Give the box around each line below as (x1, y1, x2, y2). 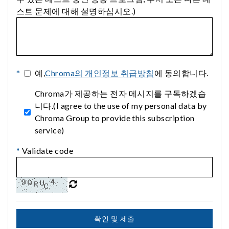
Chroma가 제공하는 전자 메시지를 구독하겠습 (34, 88, 207, 99)
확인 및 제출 (94, 214, 135, 223)
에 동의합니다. (154, 68, 209, 78)
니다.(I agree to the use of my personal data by (34, 101, 207, 111)
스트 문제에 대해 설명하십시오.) (16, 6, 136, 16)
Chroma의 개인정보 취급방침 (45, 68, 154, 78)
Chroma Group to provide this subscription (34, 113, 195, 123)
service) (34, 125, 64, 135)
